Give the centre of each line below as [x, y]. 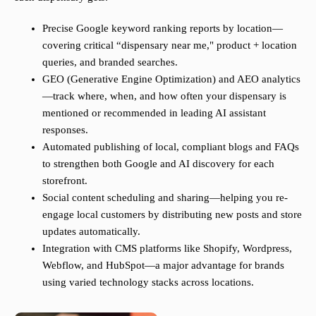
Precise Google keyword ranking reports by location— [163, 29]
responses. [65, 130]
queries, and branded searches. [110, 62]
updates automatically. [91, 232]
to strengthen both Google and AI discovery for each [158, 164]
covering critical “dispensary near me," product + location [170, 45]
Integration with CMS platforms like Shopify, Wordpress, [167, 249]
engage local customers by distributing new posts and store [172, 215]
